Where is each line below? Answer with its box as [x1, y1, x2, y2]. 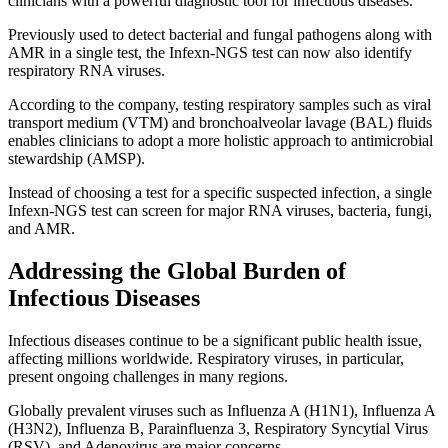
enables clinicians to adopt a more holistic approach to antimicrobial [8, 131, 433, 149]
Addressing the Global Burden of [8, 257, 346, 284]
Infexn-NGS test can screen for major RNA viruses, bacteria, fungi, [8, 201, 432, 219]
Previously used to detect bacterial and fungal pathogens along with [8, 25, 432, 43]
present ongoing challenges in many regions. [8, 367, 288, 385]
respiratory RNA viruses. [8, 61, 165, 79]
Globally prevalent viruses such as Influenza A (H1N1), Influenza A [8, 401, 435, 419]
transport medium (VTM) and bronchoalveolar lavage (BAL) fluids [8, 113, 432, 131]
